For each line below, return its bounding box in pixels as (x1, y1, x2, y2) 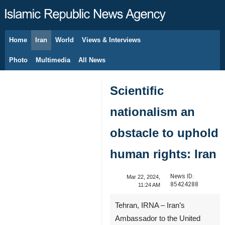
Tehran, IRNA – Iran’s (115, 201, 185, 209)
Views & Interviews (82, 36, 141, 44)
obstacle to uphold (110, 126, 218, 140)
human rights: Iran (110, 147, 216, 161)
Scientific (110, 84, 164, 97)
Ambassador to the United (115, 214, 200, 222)
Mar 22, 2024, (126, 174, 160, 180)
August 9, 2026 (25, 42, 62, 48)
